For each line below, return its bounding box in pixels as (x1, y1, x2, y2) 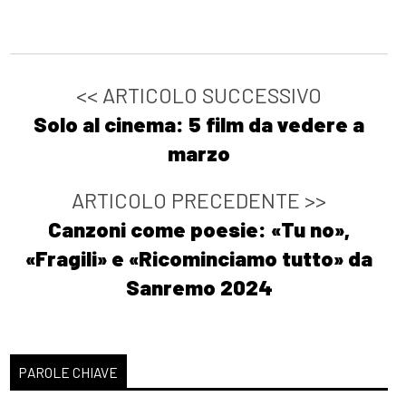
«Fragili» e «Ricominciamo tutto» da (25, 246, 373, 272)
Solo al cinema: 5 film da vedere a (34, 111, 365, 138)
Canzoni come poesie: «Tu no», (48, 217, 351, 243)
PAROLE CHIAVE (19, 362, 119, 381)
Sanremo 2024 (125, 275, 273, 301)
